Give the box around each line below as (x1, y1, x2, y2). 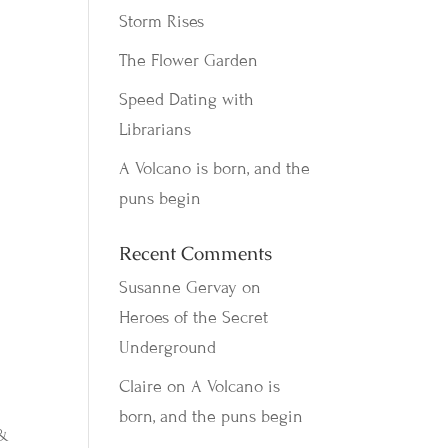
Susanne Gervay (119, 277, 238, 298)
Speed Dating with (119, 89, 255, 110)
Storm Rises (119, 11, 205, 32)
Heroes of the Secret (119, 307, 269, 328)
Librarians (119, 119, 192, 140)
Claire (119, 376, 163, 397)
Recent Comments (119, 241, 273, 266)
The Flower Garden (119, 50, 259, 71)
